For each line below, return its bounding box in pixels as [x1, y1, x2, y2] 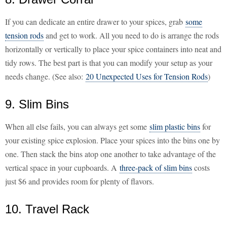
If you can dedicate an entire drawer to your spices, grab [5, 16, 185, 27]
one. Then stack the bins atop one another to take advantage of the [5, 148, 216, 160]
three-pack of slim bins [120, 162, 192, 173]
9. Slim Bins [5, 97, 69, 111]
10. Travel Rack [5, 202, 89, 216]
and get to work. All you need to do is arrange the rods [44, 30, 219, 41]
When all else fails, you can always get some [5, 121, 149, 132]
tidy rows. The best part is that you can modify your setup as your [5, 57, 212, 68]
